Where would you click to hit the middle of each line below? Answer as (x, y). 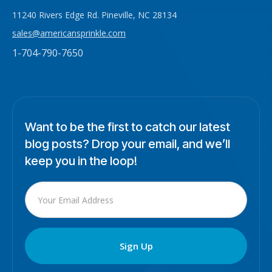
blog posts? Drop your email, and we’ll (127, 144)
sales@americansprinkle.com (69, 33)
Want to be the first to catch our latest (127, 127)
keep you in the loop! (81, 161)
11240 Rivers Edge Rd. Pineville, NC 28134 (94, 15)
